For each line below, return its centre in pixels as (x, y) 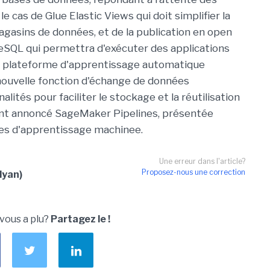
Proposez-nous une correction (193, 172)
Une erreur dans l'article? (202, 161)
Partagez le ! (80, 219)
